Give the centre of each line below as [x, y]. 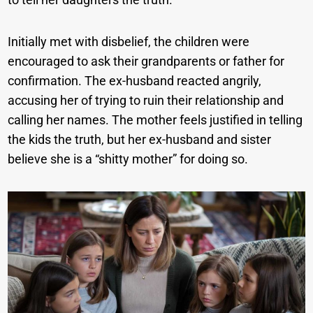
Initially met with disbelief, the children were [129, 42]
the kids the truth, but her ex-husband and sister [140, 140]
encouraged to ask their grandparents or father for [146, 61]
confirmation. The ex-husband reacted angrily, [135, 81]
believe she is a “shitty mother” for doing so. [128, 159]
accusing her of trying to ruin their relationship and [146, 101]
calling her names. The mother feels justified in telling [155, 120]
